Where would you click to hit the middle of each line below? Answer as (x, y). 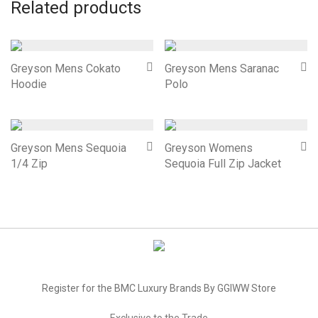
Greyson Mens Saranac (222, 68)
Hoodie (29, 84)
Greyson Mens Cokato (66, 68)
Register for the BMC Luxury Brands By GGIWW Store (159, 288)
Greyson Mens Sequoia (68, 148)
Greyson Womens (209, 148)
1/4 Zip (29, 164)
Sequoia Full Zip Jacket (223, 164)
